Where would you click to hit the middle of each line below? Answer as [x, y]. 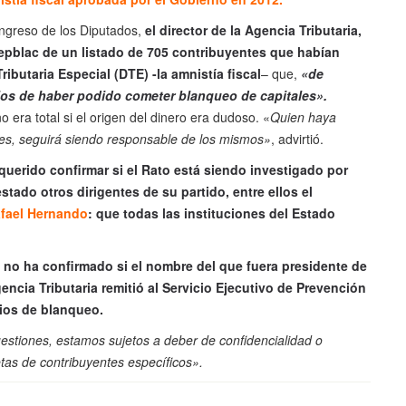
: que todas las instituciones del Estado [212, 213]
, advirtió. [297, 139]
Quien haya [303, 117]
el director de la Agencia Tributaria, [253, 30]
